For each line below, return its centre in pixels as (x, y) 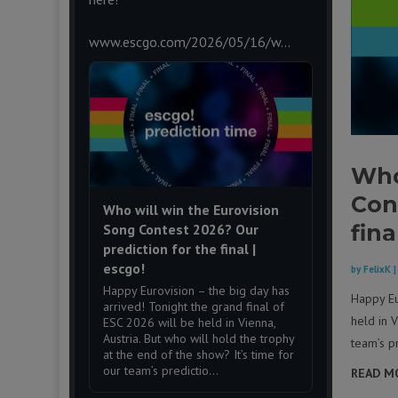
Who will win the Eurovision (191, 210)
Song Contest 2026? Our (180, 230)
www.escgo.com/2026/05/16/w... (189, 41)
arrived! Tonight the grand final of (193, 307)
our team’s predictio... (160, 371)
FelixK (377, 270)
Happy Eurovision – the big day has (196, 291)
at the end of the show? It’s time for (198, 355)
